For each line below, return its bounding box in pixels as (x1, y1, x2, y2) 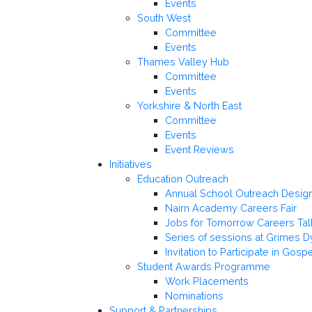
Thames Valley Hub (137, 56, 229, 68)
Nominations (165, 290, 224, 302)
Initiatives (109, 158, 152, 171)
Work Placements (165, 275, 249, 288)
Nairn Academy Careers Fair (165, 202, 297, 214)
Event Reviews (165, 143, 234, 156)
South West (137, 12, 191, 24)
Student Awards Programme (137, 260, 270, 273)
